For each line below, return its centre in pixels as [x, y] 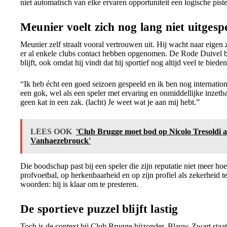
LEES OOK [51, 131]
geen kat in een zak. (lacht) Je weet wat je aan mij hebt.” [110, 102]
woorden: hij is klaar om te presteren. [79, 184]
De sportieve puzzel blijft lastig [99, 209]
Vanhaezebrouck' [61, 141]
